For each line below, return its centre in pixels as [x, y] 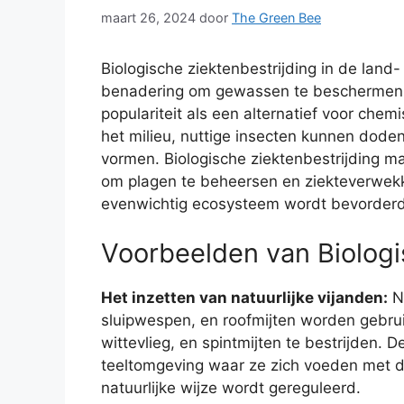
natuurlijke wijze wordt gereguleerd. [231, 388]
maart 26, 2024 [148, 17]
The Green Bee [276, 17]
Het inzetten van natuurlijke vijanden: [244, 298]
